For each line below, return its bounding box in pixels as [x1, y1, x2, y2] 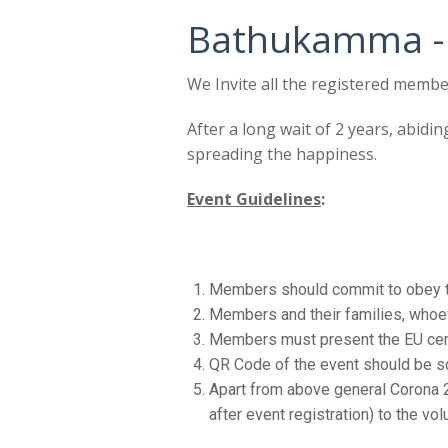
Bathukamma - [187, 13, 444, 65]
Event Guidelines [187, 188, 321, 211]
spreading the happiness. [187, 143, 377, 166]
